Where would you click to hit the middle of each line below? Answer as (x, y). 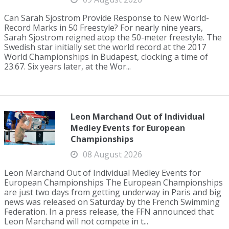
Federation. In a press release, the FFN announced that (109, 212)
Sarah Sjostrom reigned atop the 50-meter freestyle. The (113, 37)
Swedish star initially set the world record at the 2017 (105, 47)
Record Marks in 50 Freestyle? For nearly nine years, (104, 28)
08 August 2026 (112, 154)
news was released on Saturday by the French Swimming (112, 202)
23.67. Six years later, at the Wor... (67, 66)
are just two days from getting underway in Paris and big (113, 192)
